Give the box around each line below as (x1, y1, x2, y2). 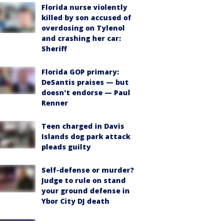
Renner (41, 98, 68, 108)
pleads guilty (41, 142, 91, 151)
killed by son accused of (41, 12, 131, 22)
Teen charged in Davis (41, 121, 124, 131)
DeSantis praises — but (41, 77, 129, 87)
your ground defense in (41, 185, 130, 195)
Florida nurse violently (41, 2, 127, 12)
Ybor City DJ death (41, 196, 110, 206)
